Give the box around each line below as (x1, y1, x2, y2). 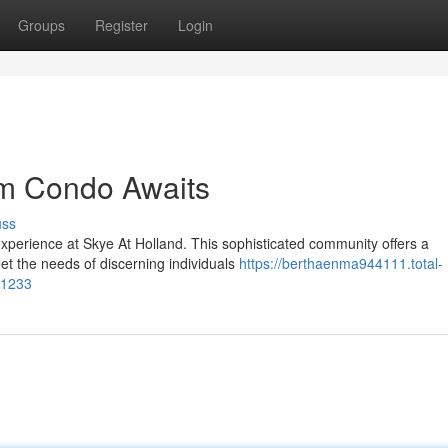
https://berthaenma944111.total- (239, 253, 443, 273)
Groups (18, 15, 65, 35)
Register (95, 15, 148, 35)
